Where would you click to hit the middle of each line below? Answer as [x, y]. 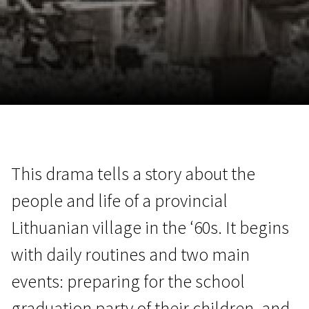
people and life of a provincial [119, 200]
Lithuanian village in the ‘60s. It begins [150, 227]
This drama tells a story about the [133, 173]
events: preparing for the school [128, 281]
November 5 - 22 [175, 129]
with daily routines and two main [130, 254]
